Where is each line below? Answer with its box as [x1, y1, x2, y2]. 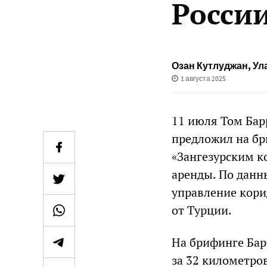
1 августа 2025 [180, 74, 226, 83]
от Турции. [172, 202, 232, 218]
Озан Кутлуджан [172, 60, 248, 72]
